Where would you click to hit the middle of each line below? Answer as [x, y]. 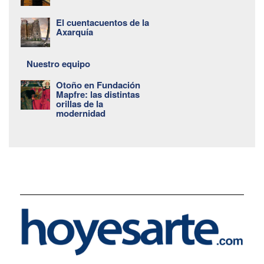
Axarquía [75, 32]
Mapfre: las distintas [98, 94]
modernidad [81, 113]
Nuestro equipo [58, 63]
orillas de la [80, 103]
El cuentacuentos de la [103, 22]
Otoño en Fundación [98, 85]
